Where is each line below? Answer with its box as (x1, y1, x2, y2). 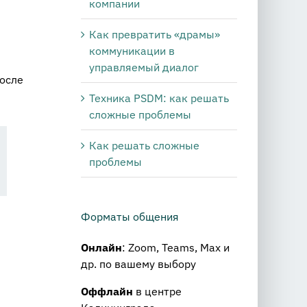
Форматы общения (81, 210, 179, 224)
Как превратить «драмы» (89, 27, 220, 42)
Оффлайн (81, 284, 133, 299)
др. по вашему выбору (81, 257, 196, 271)
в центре (133, 284, 182, 299)
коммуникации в (89, 44, 175, 58)
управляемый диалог (89, 60, 199, 75)
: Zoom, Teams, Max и (122, 241, 230, 255)
